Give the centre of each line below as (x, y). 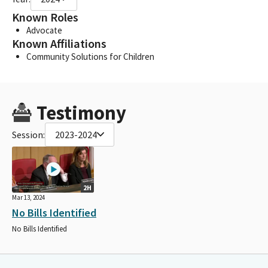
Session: (28, 134)
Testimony (81, 112)
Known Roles (45, 17)
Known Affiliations (59, 43)
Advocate (44, 30)
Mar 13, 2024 (28, 197)
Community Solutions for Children (90, 56)
